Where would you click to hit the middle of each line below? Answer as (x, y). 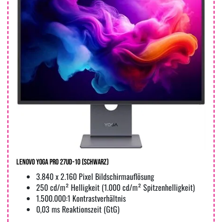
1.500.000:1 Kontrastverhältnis (81, 198)
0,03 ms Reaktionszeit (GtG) (78, 209)
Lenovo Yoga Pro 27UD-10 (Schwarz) (62, 163)
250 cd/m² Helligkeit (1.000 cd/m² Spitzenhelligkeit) (115, 188)
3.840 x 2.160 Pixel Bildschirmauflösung (95, 177)
